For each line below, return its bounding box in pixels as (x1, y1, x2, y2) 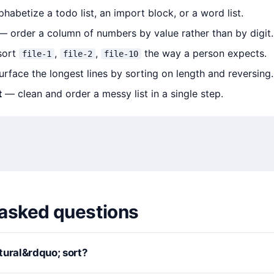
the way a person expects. (141, 47, 267, 59)
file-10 (104, 49, 139, 59)
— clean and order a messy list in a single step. (2, 87, 223, 100)
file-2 (63, 49, 93, 59)
